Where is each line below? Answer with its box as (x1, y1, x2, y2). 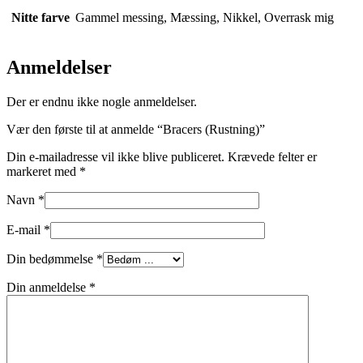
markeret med (6, 164, 79, 178)
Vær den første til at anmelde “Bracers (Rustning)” (6, 122, 265, 136)
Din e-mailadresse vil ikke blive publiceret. (6, 149, 224, 164)
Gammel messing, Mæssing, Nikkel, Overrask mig (75, 11, 334, 24)
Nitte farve (11, 11, 70, 24)
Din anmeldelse (6, 280, 89, 294)
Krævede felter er (228, 149, 317, 164)
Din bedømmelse (6, 251, 96, 266)
